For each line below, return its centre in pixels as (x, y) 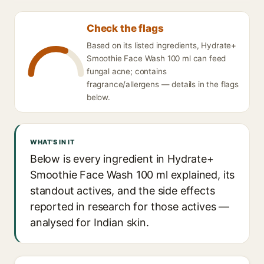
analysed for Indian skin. (90, 222)
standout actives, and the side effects (123, 191)
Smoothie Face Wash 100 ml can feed (156, 58)
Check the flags (125, 28)
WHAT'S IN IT (52, 142)
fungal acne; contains (127, 71)
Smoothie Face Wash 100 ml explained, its (133, 175)
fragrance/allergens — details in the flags (163, 84)
